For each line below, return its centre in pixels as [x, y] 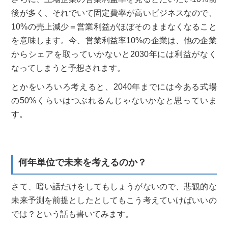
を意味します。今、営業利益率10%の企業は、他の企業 [114, 40]
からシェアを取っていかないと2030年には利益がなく [114, 54]
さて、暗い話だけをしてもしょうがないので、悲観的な [114, 186]
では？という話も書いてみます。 [73, 214]
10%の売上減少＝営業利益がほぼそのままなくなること [114, 26]
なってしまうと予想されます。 [68, 68]
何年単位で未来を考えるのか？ [83, 162]
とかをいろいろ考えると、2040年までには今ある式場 [114, 87]
